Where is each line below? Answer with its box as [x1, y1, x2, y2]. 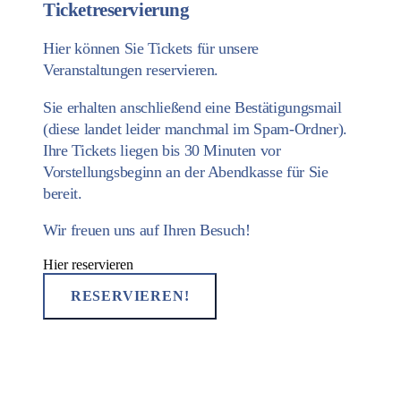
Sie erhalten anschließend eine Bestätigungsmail [43, 98, 342, 116]
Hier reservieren [43, 257, 133, 273]
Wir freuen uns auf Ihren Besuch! [43, 221, 251, 240]
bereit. [43, 183, 82, 202]
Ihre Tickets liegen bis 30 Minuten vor [43, 141, 281, 159]
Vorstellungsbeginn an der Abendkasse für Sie [43, 162, 328, 181]
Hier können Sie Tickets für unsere [43, 39, 260, 58]
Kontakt [7, 354, 85, 378]
